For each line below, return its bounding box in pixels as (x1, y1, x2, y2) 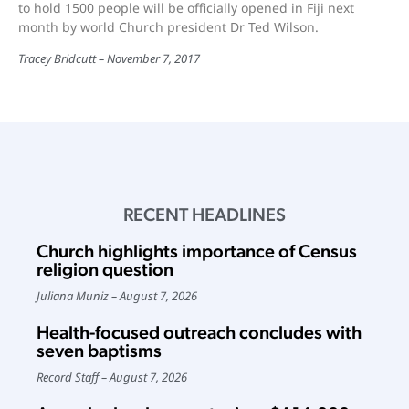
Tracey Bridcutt (18, 50, 96, 67)
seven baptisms (37, 340, 162, 362)
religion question (37, 258, 173, 280)
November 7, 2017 (107, 50, 200, 67)
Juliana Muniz (37, 288, 109, 304)
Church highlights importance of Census (37, 240, 357, 262)
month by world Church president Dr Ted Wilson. (18, 18, 319, 36)
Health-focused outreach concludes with (37, 321, 362, 343)
